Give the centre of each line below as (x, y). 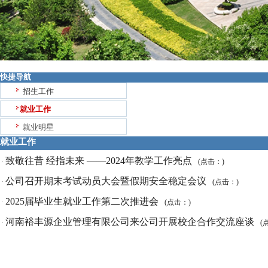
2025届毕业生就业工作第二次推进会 (83, 201)
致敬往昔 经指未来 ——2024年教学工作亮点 (100, 161)
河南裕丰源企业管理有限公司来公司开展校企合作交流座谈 (131, 222)
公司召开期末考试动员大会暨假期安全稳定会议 (107, 181)
